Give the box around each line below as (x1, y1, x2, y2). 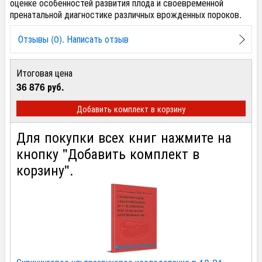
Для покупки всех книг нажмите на (16, 126, 232, 147)
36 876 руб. (16, 80, 64, 94)
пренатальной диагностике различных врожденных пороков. (10, 8, 242, 22)
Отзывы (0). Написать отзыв (18, 32, 129, 46)
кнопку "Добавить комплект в (16, 142, 199, 163)
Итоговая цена (16, 66, 73, 80)
